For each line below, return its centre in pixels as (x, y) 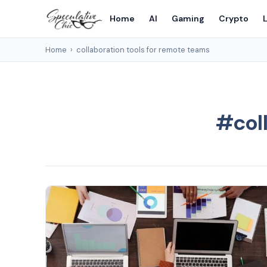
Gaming (188, 18)
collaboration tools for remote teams (143, 50)
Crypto (234, 18)
